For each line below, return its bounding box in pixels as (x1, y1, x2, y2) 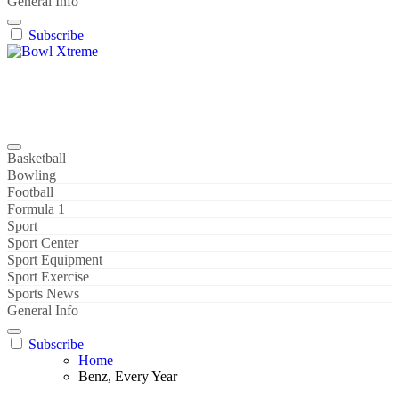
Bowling (7, 167, 56, 183)
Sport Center (7, 235, 78, 250)
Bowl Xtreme (7, 74, 84, 89)
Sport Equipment (7, 252, 102, 267)
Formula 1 (7, 201, 65, 216)
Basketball (7, 151, 66, 166)
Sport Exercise (7, 269, 89, 284)
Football (7, 184, 53, 199)
